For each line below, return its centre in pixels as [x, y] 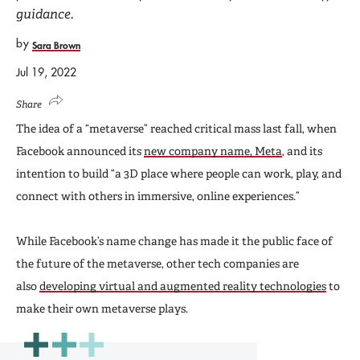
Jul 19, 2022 [46, 72]
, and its [302, 151]
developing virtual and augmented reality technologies [183, 286]
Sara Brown [56, 45]
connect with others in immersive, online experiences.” [158, 196]
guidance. [45, 14]
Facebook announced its [80, 151]
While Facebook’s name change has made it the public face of [174, 241]
